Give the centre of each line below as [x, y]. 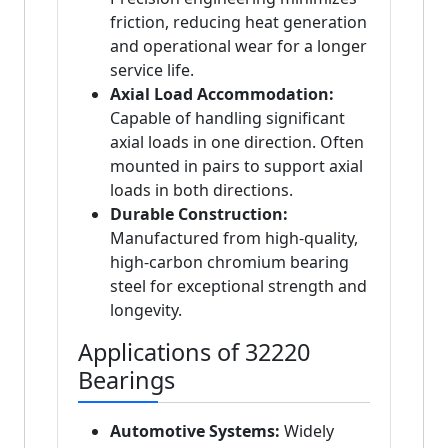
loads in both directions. [201, 190]
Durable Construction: [199, 214]
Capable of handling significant [227, 118]
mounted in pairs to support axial [236, 166]
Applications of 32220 [194, 352]
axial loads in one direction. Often [237, 142]
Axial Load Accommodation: [222, 94]
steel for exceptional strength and [238, 286]
